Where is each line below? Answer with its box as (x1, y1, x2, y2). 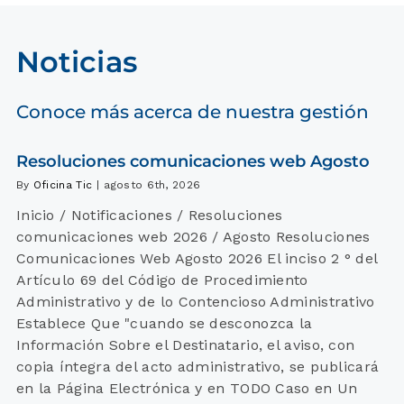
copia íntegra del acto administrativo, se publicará (15, 358, 380, 376)
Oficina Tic (32, 179, 93, 192)
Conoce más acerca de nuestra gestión (15, 100, 369, 123)
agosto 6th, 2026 (104, 179, 201, 192)
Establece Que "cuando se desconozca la (15, 315, 313, 333)
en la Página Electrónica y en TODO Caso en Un (15, 380, 358, 398)
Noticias (15, 43, 137, 79)
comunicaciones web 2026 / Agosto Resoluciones (15, 228, 371, 246)
